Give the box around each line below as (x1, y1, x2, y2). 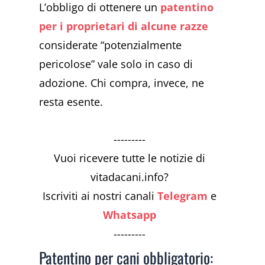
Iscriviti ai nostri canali (43, 189, 158, 203)
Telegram (157, 189, 208, 203)
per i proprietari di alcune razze (39, 18, 209, 33)
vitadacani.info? (91, 170, 169, 185)
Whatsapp (103, 208, 157, 222)
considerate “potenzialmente (39, 37, 182, 52)
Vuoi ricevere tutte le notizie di (54, 151, 206, 166)
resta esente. (39, 94, 104, 109)
